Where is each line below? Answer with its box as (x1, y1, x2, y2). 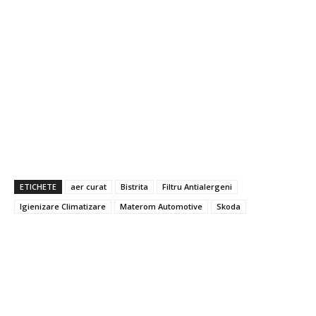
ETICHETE (20, 181, 56, 193)
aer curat (71, 181, 107, 193)
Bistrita (121, 181, 148, 193)
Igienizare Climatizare (20, 201, 106, 212)
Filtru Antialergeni (162, 181, 232, 193)
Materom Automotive (120, 201, 202, 212)
